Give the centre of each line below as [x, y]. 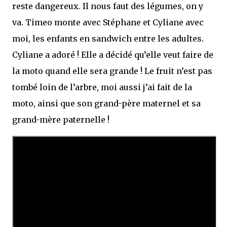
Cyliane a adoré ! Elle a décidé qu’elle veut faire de [113, 54]
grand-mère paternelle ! [61, 119]
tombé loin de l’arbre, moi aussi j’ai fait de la [102, 87]
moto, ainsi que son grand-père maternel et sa [106, 103]
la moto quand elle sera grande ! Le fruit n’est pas [112, 71]
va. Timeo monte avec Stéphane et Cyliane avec [108, 22]
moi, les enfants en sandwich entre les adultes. [108, 38]
